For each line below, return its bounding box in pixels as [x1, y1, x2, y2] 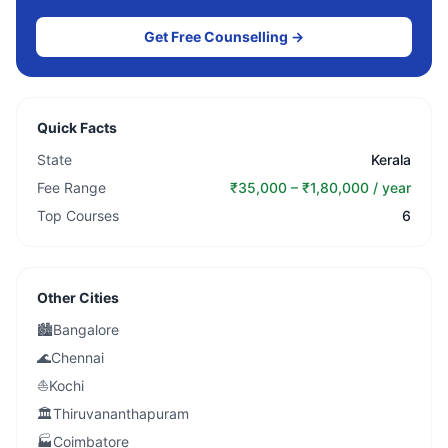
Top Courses [37, 207, 119, 224]
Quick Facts [37, 119, 117, 136]
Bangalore [53, 321, 119, 338]
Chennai [51, 349, 104, 366]
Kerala [371, 151, 411, 168]
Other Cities [37, 289, 119, 306]
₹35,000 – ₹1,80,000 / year [230, 179, 411, 196]
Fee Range [37, 179, 106, 196]
